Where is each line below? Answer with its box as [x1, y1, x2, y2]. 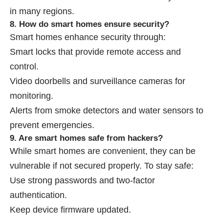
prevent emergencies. [10, 120, 94, 130]
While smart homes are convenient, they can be [10, 146, 196, 156]
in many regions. [10, 6, 74, 16]
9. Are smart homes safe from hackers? [10, 133, 163, 143]
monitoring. [10, 90, 53, 101]
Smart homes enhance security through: [10, 32, 166, 42]
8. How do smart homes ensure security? [10, 19, 169, 29]
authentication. [10, 190, 67, 200]
